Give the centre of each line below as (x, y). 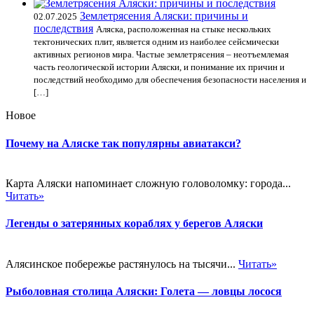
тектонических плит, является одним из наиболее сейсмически (156, 42)
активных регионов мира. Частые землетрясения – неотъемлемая (161, 55)
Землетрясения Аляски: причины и (164, 16)
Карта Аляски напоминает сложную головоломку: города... (148, 183)
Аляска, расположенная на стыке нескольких (184, 29)
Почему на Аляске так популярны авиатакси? (123, 143)
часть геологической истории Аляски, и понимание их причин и (159, 67)
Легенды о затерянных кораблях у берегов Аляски (134, 224)
